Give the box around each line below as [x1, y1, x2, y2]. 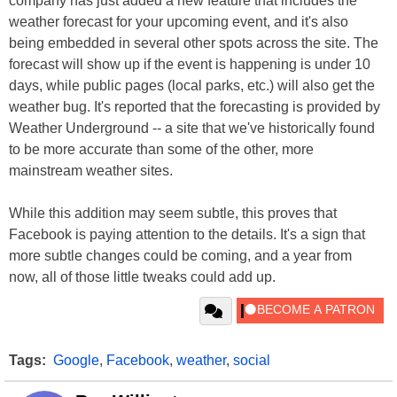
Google [53, 353, 99, 369]
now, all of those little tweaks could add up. [9, 269, 276, 285]
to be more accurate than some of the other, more [9, 142, 314, 158]
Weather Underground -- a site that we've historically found [9, 121, 375, 136]
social [233, 353, 270, 369]
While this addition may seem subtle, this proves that [9, 206, 337, 222]
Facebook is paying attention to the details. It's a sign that [9, 227, 365, 243]
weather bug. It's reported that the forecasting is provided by [9, 99, 380, 115]
